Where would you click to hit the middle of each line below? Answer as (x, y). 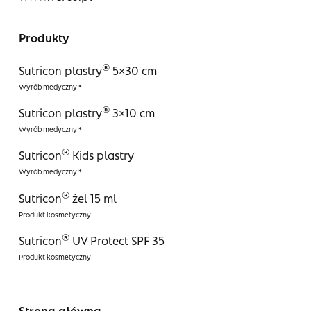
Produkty (44, 38)
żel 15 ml (93, 197)
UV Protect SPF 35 (117, 240)
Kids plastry (101, 155)
